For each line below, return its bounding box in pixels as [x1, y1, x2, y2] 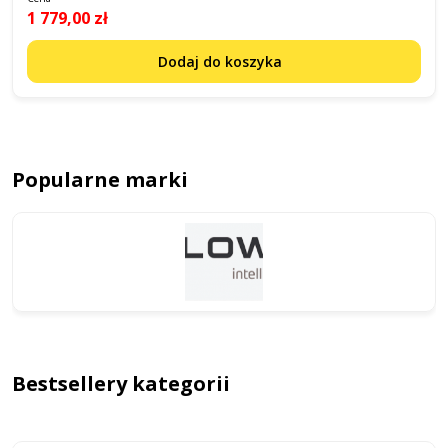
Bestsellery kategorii [12, 370, 230, 397]
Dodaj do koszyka [157, 52, 286, 71]
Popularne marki [12, 166, 188, 193]
